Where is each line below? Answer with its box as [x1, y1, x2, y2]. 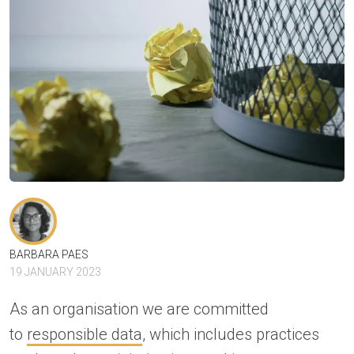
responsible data [27, 325, 142, 345]
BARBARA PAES [9, 248, 88, 262]
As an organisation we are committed [9, 299, 269, 319]
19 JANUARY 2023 [9, 265, 101, 279]
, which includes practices [142, 325, 319, 345]
